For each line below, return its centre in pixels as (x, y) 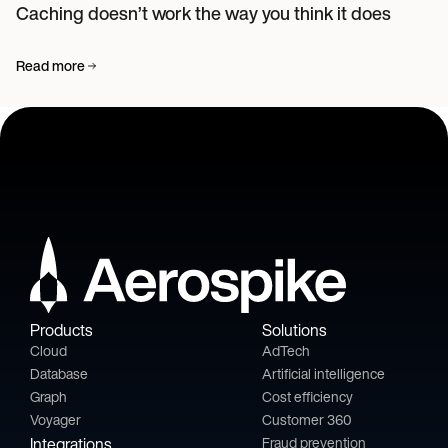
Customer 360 (307, 420)
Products (61, 330)
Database (59, 374)
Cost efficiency (307, 397)
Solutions (294, 330)
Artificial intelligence (323, 374)
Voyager (55, 420)
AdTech (286, 351)
